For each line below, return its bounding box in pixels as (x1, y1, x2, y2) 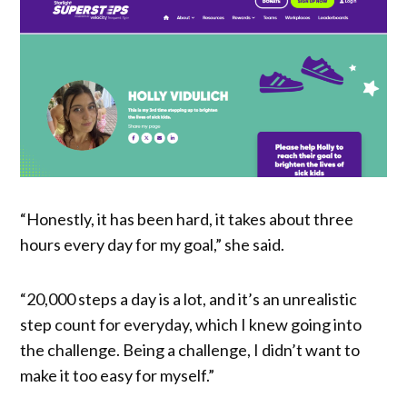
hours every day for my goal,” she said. (20, 234, 285, 255)
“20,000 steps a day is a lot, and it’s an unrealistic (20, 289, 358, 310)
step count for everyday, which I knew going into (20, 314, 362, 335)
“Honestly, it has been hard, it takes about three (20, 209, 354, 230)
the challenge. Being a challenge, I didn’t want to (20, 340, 361, 361)
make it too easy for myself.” (20, 365, 215, 386)
